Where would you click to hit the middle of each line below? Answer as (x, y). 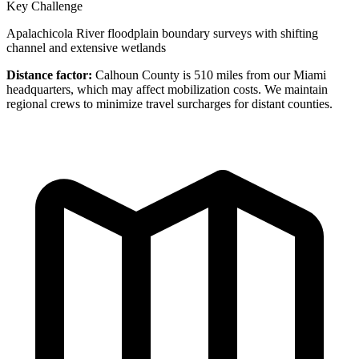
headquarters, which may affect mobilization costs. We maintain (167, 89)
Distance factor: (49, 75)
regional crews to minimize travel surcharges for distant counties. (169, 103)
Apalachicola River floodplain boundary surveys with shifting (162, 33)
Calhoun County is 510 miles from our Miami (209, 75)
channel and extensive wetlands (86, 47)
